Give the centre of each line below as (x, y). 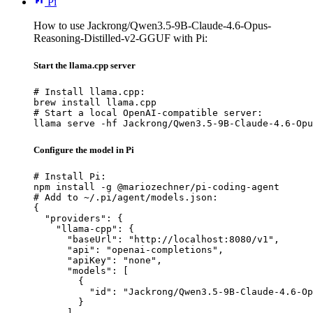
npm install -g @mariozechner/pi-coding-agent (156, 187)
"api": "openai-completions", (129, 249)
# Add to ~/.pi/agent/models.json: (126, 197)
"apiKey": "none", (98, 260)
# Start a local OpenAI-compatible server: (148, 113)
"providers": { (78, 218)
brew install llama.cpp (95, 103)
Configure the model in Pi (84, 150)
